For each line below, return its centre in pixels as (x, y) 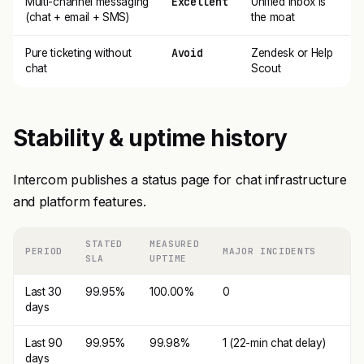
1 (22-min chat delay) (274, 343)
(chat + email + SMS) (77, 17)
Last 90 (44, 343)
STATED (104, 244)
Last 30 (43, 292)
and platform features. (80, 201)
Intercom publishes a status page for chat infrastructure (180, 180)
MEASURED (175, 244)
